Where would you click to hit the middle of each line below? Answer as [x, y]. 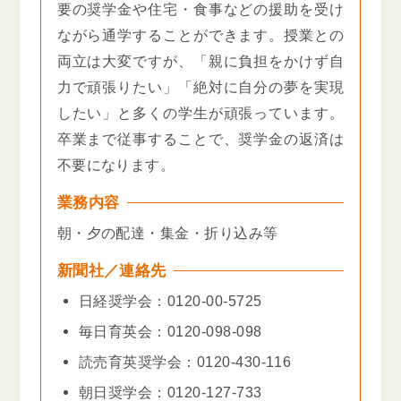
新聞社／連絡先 [111, 270]
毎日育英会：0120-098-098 [171, 331]
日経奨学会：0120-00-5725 [171, 300]
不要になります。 [116, 164]
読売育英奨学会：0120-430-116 [185, 361]
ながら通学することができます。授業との [200, 34]
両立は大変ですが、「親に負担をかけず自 [200, 60]
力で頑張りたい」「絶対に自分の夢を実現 [200, 86]
